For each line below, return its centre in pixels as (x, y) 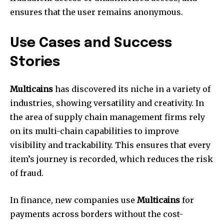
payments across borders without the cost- (96, 214)
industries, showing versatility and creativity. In (107, 103)
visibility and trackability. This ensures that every (110, 145)
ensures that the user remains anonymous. (96, 12)
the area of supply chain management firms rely (107, 117)
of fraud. (27, 173)
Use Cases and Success (91, 43)
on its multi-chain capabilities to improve (94, 131)
